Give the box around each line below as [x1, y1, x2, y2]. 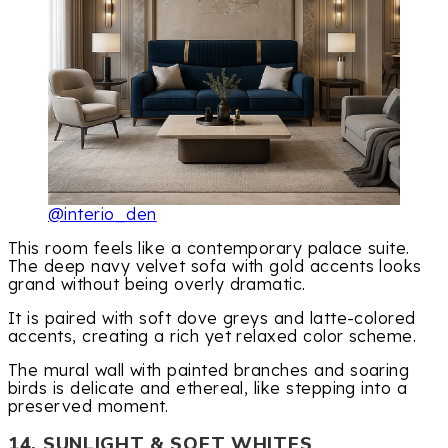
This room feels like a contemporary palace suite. [8, 237, 410, 258]
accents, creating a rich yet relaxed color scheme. [8, 326, 417, 346]
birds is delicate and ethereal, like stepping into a [8, 378, 408, 399]
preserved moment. [8, 396, 169, 417]
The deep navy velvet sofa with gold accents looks [8, 255, 422, 276]
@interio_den [48, 203, 157, 224]
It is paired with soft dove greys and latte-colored [8, 308, 416, 328]
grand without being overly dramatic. [8, 273, 306, 294]
